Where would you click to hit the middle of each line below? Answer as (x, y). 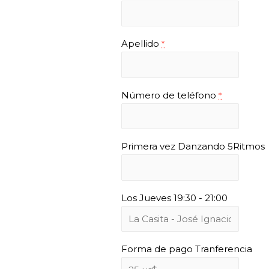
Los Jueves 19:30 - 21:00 (174, 198)
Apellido (141, 44)
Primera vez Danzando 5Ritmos (193, 146)
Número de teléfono (170, 95)
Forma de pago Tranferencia (187, 249)
